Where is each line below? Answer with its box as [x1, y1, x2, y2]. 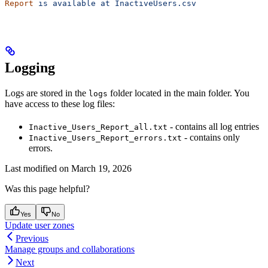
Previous [16, 233, 48, 244]
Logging [5, 60, 55, 76]
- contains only [182, 132, 240, 143]
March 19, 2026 [71, 163, 132, 174]
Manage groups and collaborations [5, 244, 135, 255]
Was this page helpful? [5, 184, 90, 194]
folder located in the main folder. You [108, 88, 249, 99]
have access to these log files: [5, 99, 115, 109]
